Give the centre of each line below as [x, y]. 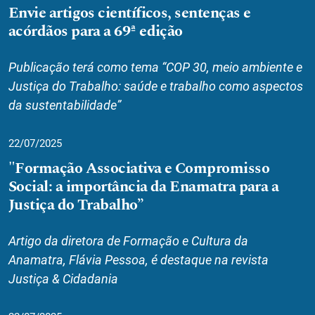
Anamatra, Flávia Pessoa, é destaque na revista [139, 260]
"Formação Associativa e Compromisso [139, 169]
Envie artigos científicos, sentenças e [130, 13]
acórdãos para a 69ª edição [96, 32]
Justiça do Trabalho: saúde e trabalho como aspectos [156, 86]
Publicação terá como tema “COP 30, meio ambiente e [155, 67]
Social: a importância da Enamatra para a [144, 187]
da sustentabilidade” [65, 105]
